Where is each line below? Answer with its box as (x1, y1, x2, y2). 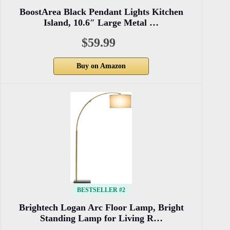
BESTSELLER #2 (77, 186, 126, 194)
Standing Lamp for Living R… (40, 213, 163, 224)
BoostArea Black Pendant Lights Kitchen (19, 7, 183, 17)
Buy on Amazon (76, 62, 126, 70)
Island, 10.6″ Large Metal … (44, 17, 159, 28)
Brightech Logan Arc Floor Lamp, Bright (18, 202, 184, 213)
